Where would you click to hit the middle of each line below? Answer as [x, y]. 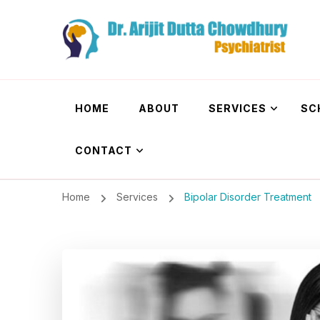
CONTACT [104, 151]
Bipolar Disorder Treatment [247, 197]
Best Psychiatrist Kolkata [119, 67]
